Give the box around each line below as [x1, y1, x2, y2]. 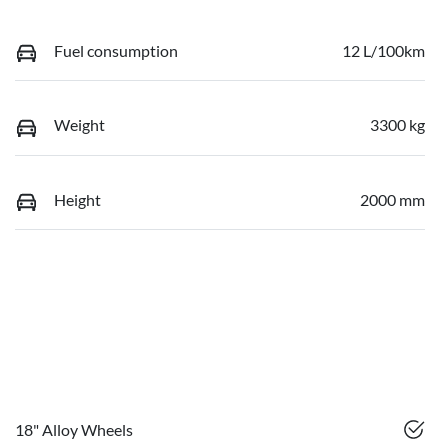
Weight [54, 115, 105, 135]
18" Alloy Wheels [15, 419, 133, 439]
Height [54, 189, 101, 209]
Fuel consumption [54, 40, 178, 60]
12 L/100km [342, 40, 425, 60]
